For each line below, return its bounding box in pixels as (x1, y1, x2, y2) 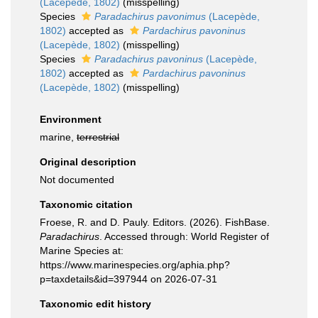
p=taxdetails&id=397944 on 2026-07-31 (40, 273, 217, 285)
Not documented (40, 174, 114, 185)
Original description (40, 156, 136, 168)
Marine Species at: (40, 245, 124, 256)
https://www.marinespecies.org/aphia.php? (40, 259, 230, 270)
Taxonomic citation (40, 199, 133, 210)
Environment (40, 114, 102, 125)
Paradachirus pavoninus (94, 53, 203, 65)
